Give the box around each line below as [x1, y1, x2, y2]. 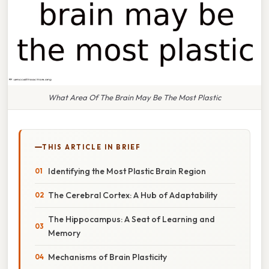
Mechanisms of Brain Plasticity [48, 251, 167, 262]
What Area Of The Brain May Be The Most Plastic [48, 92, 221, 102]
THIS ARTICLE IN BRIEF [42, 142, 141, 151]
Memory [48, 227, 80, 238]
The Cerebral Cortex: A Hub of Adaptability [48, 189, 217, 201]
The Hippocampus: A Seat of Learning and [48, 213, 215, 225]
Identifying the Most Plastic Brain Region [48, 165, 206, 177]
